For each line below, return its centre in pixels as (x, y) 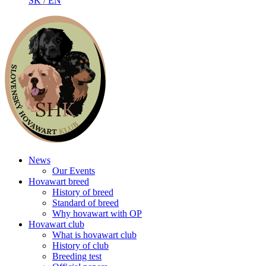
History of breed (83, 192)
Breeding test (77, 256)
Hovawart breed (59, 181)
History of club (80, 246)
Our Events (74, 171)
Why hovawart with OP (97, 213)
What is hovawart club (94, 235)
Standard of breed (85, 203)
